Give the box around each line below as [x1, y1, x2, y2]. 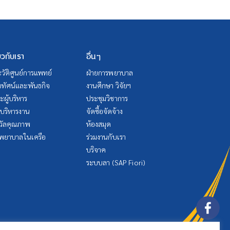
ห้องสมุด [86, 119, 111, 129]
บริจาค [86, 145, 106, 155]
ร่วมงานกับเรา [86, 132, 126, 142]
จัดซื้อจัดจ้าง [86, 106, 123, 116]
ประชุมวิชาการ [86, 93, 128, 103]
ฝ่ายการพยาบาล [86, 68, 133, 78]
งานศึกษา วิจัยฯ [86, 81, 131, 90]
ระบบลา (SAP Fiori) [86, 158, 146, 167]
